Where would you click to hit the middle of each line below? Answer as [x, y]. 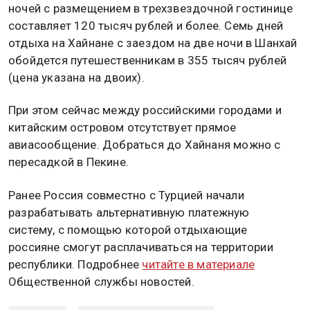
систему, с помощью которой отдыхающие [128, 229]
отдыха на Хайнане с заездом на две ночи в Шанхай [153, 43]
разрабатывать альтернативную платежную [129, 212]
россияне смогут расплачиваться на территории [141, 247]
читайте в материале [199, 264]
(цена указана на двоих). [76, 78]
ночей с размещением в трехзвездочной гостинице [151, 9]
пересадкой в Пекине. [69, 162]
